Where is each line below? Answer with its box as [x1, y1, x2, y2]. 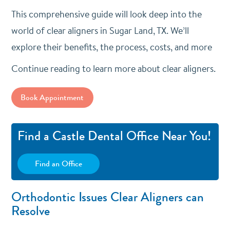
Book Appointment [21, 91, 84, 103]
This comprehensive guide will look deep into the [11, 8, 202, 21]
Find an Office [34, 158, 82, 169]
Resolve [11, 202, 50, 220]
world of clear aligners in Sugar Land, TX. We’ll [11, 24, 189, 37]
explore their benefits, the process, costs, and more [11, 41, 212, 53]
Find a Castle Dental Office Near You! [17, 127, 211, 145]
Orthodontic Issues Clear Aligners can [11, 188, 204, 206]
